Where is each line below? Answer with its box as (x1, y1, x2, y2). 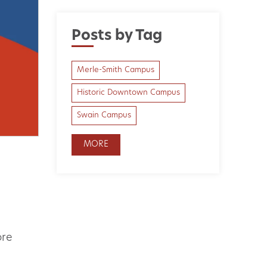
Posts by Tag (72, 29, 163, 44)
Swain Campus (77, 111, 132, 119)
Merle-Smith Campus (77, 66, 155, 74)
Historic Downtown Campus (77, 89, 181, 97)
